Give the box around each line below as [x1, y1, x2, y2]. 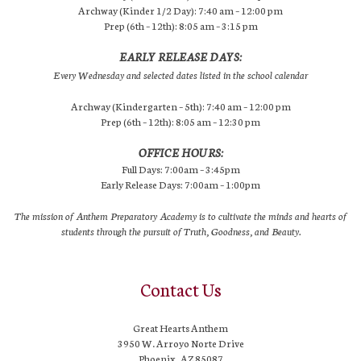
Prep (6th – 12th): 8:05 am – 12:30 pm [101, 114, 260, 128]
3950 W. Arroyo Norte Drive [117, 335, 244, 350]
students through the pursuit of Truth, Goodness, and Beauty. [60, 223, 301, 238]
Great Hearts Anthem [133, 320, 228, 334]
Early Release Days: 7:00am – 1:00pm [101, 176, 260, 191]
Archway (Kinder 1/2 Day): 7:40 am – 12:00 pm [78, 2, 283, 17]
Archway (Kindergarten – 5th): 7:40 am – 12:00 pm [70, 98, 291, 113]
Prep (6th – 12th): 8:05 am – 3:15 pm [103, 18, 258, 32]
